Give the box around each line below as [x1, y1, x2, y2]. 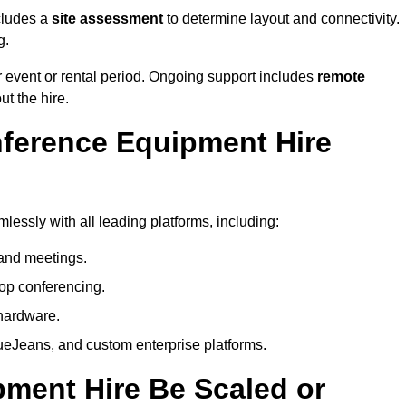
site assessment [52, 11, 163, 27]
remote [317, 69, 365, 85]
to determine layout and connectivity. [163, 11, 400, 27]
